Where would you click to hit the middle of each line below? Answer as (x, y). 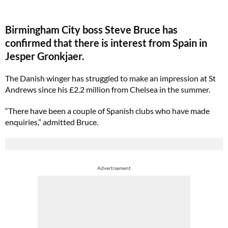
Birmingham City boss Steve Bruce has (91, 30)
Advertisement (114, 168)
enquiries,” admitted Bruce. (52, 122)
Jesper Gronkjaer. (45, 56)
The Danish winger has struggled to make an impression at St (110, 78)
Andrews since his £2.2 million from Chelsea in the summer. (108, 89)
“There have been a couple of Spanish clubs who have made (107, 111)
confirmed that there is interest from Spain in (106, 43)
